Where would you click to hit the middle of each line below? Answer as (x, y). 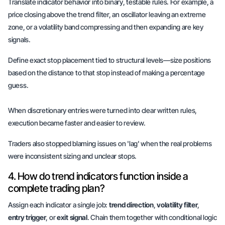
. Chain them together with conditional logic (152, 217)
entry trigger (27, 217)
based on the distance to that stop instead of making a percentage (106, 73)
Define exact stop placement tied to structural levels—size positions (109, 60)
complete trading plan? (57, 188)
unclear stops (115, 156)
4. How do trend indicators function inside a (98, 176)
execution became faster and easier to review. (77, 123)
